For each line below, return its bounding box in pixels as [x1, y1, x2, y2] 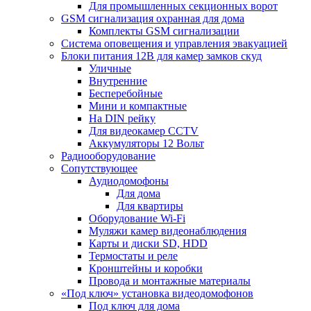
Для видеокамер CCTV [89, 125, 199, 137]
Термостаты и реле [89, 250, 178, 262]
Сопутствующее [61, 162, 137, 174]
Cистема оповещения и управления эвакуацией [61, 37, 287, 49]
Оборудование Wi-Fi [89, 212, 185, 224]
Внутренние [89, 75, 147, 87]
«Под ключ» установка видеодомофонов [61, 287, 253, 299]
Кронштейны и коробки [89, 262, 203, 274]
